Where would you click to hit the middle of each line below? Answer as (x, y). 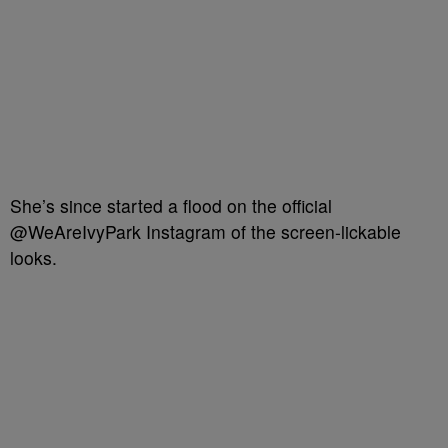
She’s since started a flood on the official (171, 205)
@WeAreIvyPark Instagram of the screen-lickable (205, 231)
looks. (33, 257)
